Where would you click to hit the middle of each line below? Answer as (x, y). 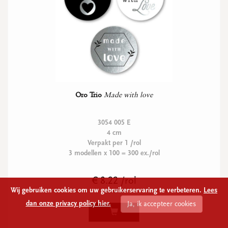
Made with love (128, 95)
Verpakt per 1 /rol (114, 143)
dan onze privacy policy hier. (68, 204)
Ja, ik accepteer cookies (161, 204)
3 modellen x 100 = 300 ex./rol (114, 153)
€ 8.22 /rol (114, 181)
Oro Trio (89, 95)
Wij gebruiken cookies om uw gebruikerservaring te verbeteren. (107, 190)
